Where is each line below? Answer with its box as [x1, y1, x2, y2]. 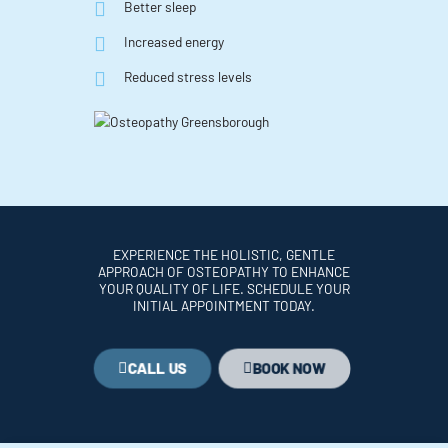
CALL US [127, 359, 186, 378]
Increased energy [124, 32, 224, 50]
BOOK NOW [252, 359, 325, 378]
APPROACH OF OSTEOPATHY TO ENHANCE [98, 263, 350, 281]
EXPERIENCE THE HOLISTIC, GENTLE [113, 246, 335, 264]
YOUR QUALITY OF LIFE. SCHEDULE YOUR [98, 280, 350, 298]
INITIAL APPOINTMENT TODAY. [133, 297, 315, 315]
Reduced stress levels [124, 67, 252, 85]
